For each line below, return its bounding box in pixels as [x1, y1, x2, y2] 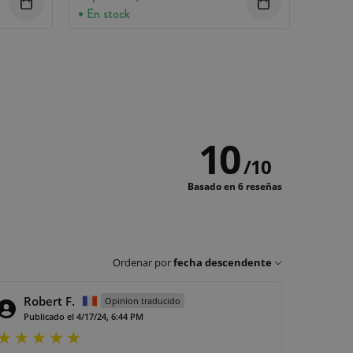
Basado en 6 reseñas [188, 180, 282, 194]
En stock [87, 5, 130, 24]
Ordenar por [113, 255, 171, 269]
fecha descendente [173, 255, 272, 269]
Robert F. [24, 292, 75, 309]
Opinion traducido [105, 294, 180, 307]
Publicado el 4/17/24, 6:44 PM [24, 310, 143, 322]
